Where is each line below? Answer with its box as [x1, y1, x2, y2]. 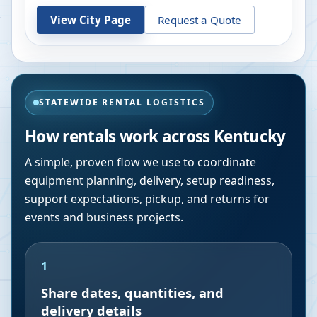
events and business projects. [25, 209, 183, 225]
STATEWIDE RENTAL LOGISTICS [39, 96, 205, 108]
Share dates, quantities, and [41, 284, 224, 301]
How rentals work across [25, 125, 214, 147]
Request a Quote [158, 12, 241, 27]
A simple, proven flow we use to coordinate [25, 154, 256, 170]
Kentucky [213, 125, 286, 147]
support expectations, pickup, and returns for [25, 191, 270, 207]
